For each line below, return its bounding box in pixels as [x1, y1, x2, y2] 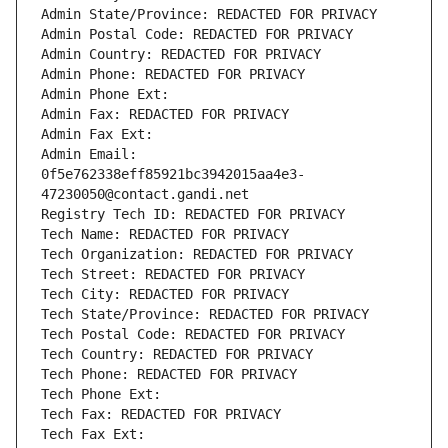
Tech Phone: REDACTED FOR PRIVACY [41, 366, 297, 383]
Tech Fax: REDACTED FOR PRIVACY [41, 406, 281, 423]
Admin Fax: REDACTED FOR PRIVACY [41, 106, 289, 123]
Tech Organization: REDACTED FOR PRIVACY [41, 246, 353, 263]
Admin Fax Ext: [41, 126, 153, 143]
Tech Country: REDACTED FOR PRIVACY [41, 346, 313, 363]
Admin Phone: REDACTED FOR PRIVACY [41, 66, 305, 83]
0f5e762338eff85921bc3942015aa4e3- [41, 166, 305, 183]
